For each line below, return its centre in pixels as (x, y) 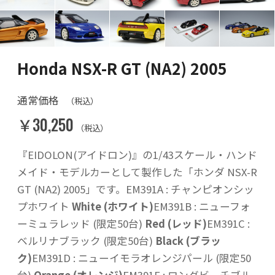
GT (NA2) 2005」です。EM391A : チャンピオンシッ (136, 189)
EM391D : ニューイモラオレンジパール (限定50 (141, 258)
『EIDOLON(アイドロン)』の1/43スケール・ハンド (137, 155)
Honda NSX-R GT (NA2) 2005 (122, 68)
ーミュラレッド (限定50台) (81, 223)
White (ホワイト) (113, 206)
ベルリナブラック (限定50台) (86, 241)
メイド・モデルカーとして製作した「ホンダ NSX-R (137, 172)
